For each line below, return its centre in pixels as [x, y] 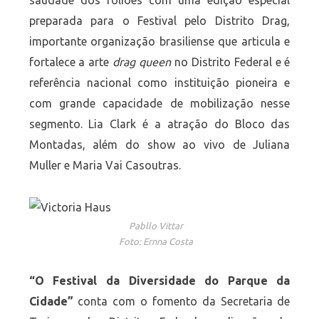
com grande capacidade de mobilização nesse [159, 104]
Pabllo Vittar [156, 226]
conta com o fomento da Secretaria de [182, 302]
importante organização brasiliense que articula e [159, 42]
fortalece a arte [71, 62]
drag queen [142, 62]
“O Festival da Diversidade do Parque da [159, 281]
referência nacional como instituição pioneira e [159, 83]
